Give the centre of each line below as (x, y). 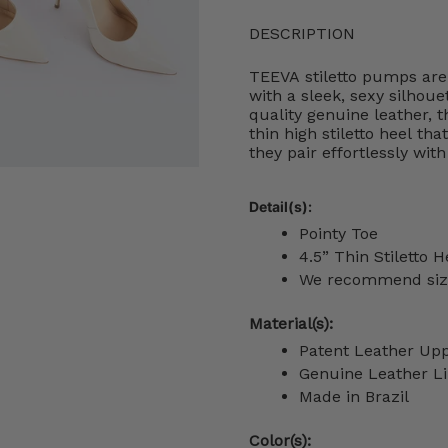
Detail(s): (282, 207)
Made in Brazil (354, 397)
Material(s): (293, 324)
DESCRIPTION (302, 34)
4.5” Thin (336, 257)
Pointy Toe (338, 234)
